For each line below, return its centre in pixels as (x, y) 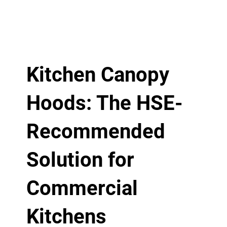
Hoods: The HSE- (104, 103)
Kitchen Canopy (98, 74)
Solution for (80, 160)
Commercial (82, 188)
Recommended (96, 131)
